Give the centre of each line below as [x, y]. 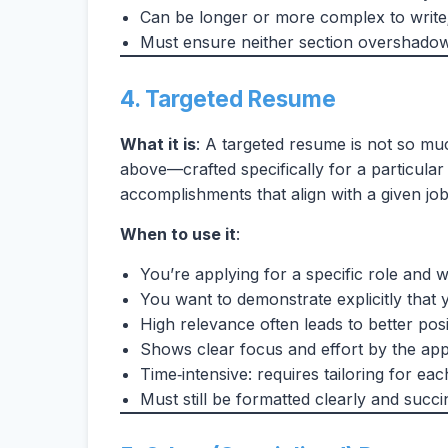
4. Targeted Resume [228, 98]
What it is [158, 144]
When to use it [178, 234]
